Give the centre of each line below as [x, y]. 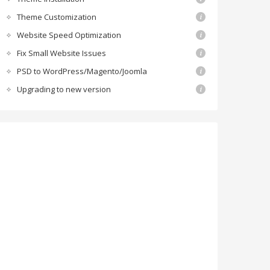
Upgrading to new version [64, 89]
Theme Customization [57, 17]
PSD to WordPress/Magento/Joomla [82, 71]
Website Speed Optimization [69, 35]
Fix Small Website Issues [61, 53]
